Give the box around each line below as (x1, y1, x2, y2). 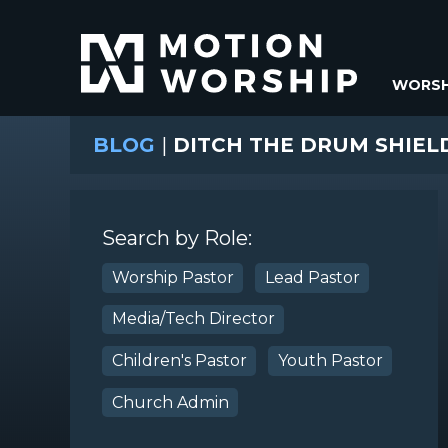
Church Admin (111, 392, 229, 412)
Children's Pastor (111, 350, 247, 370)
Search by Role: (102, 226, 252, 250)
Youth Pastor (277, 350, 383, 370)
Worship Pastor (111, 267, 234, 287)
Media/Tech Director (111, 309, 275, 329)
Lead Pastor (264, 267, 360, 287)
